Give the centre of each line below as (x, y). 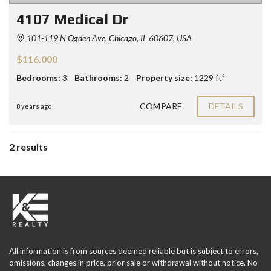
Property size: (164, 77)
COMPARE (161, 106)
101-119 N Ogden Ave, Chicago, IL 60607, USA (108, 38)
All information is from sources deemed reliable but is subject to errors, (134, 251)
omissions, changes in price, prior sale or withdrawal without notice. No (133, 263)
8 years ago (34, 106)
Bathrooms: (98, 77)
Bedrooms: (38, 77)
